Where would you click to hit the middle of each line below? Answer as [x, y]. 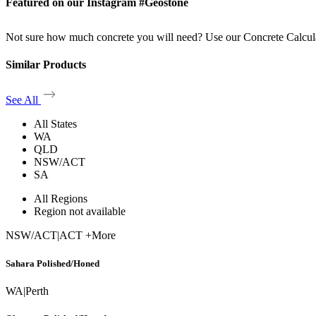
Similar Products [46, 65]
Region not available [80, 212]
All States [55, 124]
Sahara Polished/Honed [53, 263]
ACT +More [87, 236]
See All [23, 100]
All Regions [61, 199]
